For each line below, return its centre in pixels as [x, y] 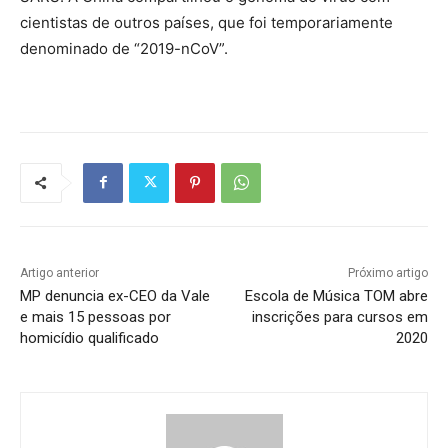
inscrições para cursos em [339, 316]
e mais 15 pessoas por [95, 316]
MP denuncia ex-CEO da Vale [115, 295]
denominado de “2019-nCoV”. [126, 48]
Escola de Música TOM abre [336, 295]
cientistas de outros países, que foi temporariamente [206, 22]
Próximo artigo [387, 272]
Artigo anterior [59, 272]
